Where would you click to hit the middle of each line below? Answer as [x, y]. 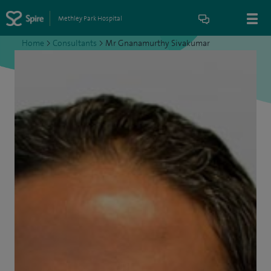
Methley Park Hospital [90, 18]
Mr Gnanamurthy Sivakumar [158, 43]
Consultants [75, 43]
